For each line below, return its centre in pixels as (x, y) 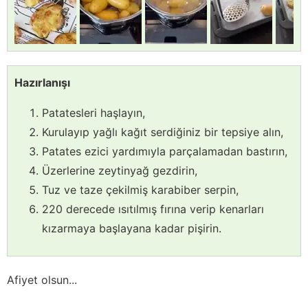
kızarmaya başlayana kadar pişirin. (132, 229)
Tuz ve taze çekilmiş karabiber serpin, (140, 190)
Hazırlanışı (42, 83)
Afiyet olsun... (42, 280)
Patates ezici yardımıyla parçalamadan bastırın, (165, 152)
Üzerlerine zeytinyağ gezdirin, (120, 171)
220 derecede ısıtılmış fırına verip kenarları (153, 209)
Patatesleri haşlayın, (93, 113)
